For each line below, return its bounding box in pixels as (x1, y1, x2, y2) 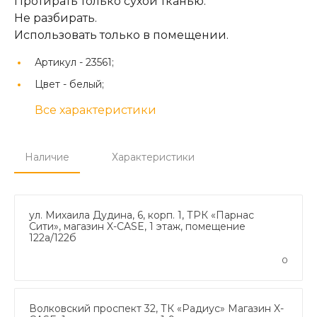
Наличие (25, 150, 69, 163)
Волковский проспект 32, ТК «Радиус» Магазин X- (29, 301, 284, 315)
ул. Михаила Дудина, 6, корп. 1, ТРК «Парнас (29, 208, 254, 221)
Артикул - (35, 55, 86, 69)
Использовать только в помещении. (14, 28, 229, 42)
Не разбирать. (14, 11, 97, 25)
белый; (69, 77, 104, 91)
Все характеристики (35, 103, 156, 117)
